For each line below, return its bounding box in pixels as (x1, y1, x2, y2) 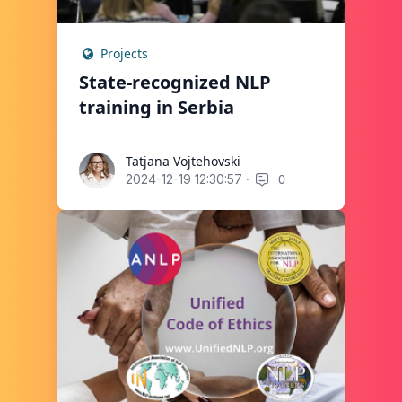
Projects (100, 44, 148, 62)
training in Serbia (79, 94, 234, 119)
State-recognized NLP (79, 69, 271, 94)
